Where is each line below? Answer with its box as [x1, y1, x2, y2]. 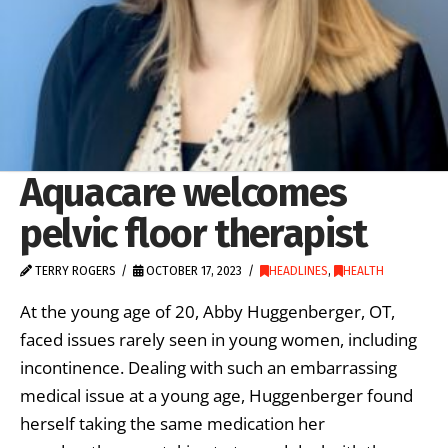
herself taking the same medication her [20, 411, 325, 435]
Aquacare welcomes [20, 169, 347, 216]
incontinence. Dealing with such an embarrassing [20, 355, 397, 379]
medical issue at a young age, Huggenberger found [20, 383, 413, 407]
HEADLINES [268, 264, 328, 278]
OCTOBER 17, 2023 [143, 264, 243, 278]
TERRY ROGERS [32, 264, 116, 278]
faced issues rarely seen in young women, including [20, 327, 417, 351]
